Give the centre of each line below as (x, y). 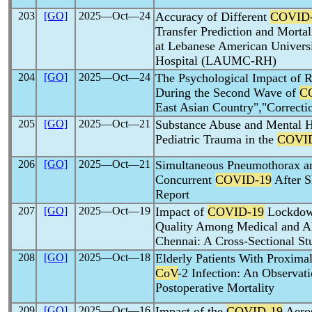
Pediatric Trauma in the (216, 139)
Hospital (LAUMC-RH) (216, 61)
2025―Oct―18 (115, 257)
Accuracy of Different (213, 17)
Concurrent (185, 180)
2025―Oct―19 (115, 211)
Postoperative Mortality (215, 288)
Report (172, 194)
